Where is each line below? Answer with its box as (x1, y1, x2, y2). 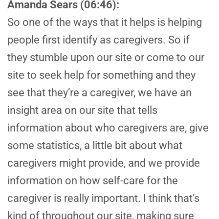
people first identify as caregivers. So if (7, 34, 190, 46)
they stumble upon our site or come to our (7, 51, 204, 64)
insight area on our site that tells (7, 104, 157, 117)
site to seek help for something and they (7, 69, 196, 82)
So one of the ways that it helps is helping (7, 16, 202, 29)
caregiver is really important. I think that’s (7, 192, 199, 205)
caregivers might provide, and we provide (7, 157, 200, 170)
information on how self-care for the (7, 175, 178, 187)
